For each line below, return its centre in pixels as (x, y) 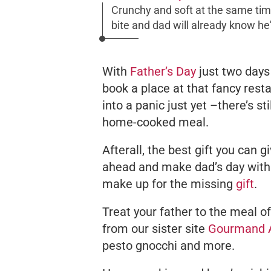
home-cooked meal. (155, 122)
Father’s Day (163, 71)
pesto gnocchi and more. (168, 245)
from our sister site (154, 228)
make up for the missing (169, 184)
